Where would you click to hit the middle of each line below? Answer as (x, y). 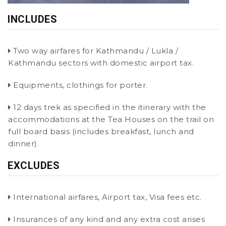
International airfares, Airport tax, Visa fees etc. (106, 197)
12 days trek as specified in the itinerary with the (108, 107)
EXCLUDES (34, 165)
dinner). (23, 143)
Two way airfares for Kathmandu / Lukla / (94, 50)
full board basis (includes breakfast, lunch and (101, 131)
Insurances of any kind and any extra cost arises (108, 219)
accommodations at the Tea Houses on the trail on (111, 119)
